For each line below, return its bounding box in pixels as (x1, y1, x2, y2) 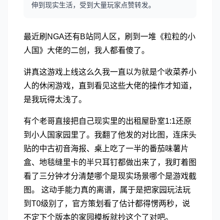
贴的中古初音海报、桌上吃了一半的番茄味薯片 (24, 144, 189, 153)
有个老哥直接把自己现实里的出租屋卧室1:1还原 (24, 117, 192, 125)
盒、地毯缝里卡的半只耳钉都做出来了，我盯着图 (24, 158, 196, 166)
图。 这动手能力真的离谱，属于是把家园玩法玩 (24, 186, 191, 194)
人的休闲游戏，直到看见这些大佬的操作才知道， (24, 82, 196, 90)
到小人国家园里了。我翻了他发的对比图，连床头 (24, 131, 196, 139)
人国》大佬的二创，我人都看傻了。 (24, 46, 149, 55)
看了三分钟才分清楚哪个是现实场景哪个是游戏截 (24, 172, 196, 180)
